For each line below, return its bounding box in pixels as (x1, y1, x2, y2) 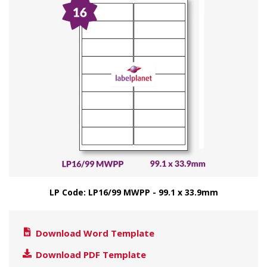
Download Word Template (33, 227, 154, 239)
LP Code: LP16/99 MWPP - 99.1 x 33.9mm (49, 187, 218, 198)
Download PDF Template (33, 249, 146, 260)
